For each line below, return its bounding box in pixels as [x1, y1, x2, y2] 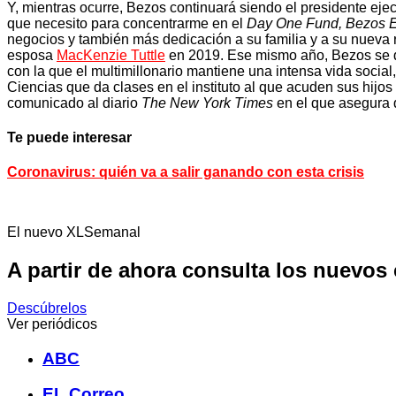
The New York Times [141, 95, 273, 110]
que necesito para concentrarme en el [7, 15, 247, 31]
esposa [7, 47, 57, 63]
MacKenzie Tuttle [57, 47, 165, 63]
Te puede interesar [7, 129, 132, 145]
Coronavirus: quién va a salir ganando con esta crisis [7, 164, 364, 180]
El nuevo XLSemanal [7, 225, 141, 240]
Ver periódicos [7, 316, 97, 332]
